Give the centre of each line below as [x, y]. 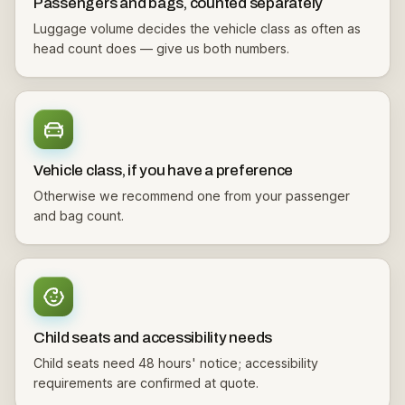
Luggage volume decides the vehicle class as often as [197, 28]
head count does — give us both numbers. [161, 48]
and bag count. [79, 216]
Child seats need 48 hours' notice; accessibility [176, 363]
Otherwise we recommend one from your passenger [192, 196]
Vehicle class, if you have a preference [164, 170]
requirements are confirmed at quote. [146, 383]
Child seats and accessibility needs [153, 338]
